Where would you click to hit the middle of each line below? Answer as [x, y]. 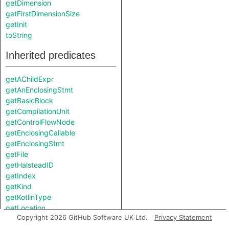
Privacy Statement [183, 217]
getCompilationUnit [38, 111]
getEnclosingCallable [40, 133]
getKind [19, 186]
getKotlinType [28, 197]
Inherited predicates [51, 55]
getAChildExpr [30, 79]
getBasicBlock [29, 100]
